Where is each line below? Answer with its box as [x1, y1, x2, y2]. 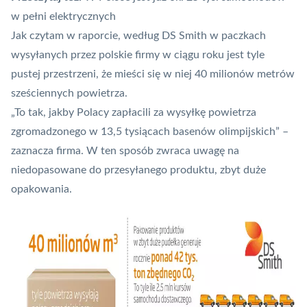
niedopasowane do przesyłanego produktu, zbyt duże [11, 164, 266, 176]
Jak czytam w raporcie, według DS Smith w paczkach [11, 30, 266, 42]
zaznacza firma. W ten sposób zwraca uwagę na [11, 145, 239, 157]
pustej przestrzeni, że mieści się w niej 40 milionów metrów [11, 69, 295, 80]
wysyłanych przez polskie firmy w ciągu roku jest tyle [11, 49, 265, 61]
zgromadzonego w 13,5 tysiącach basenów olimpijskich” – [11, 126, 288, 138]
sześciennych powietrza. [11, 88, 127, 99]
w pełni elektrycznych [11, 11, 116, 23]
